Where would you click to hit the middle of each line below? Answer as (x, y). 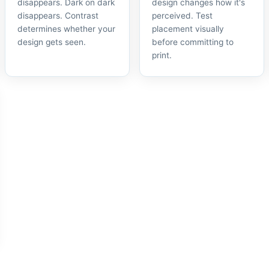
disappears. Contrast (58, 16)
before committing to (193, 42)
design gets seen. (52, 42)
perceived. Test (182, 16)
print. (162, 55)
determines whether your (66, 29)
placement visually (188, 29)
